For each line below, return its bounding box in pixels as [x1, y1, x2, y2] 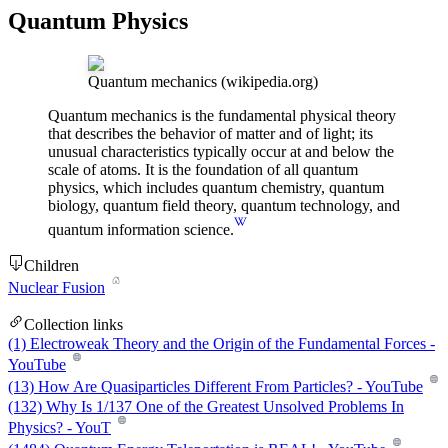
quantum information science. [48, 220, 234, 238]
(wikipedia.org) [217, 73, 318, 91]
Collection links [24, 316, 123, 334]
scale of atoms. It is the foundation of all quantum [48, 161, 358, 179]
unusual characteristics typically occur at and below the [48, 143, 394, 161]
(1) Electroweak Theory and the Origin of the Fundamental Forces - [8, 335, 435, 353]
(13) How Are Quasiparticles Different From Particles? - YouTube [8, 378, 423, 396]
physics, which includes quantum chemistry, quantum [48, 179, 384, 197]
